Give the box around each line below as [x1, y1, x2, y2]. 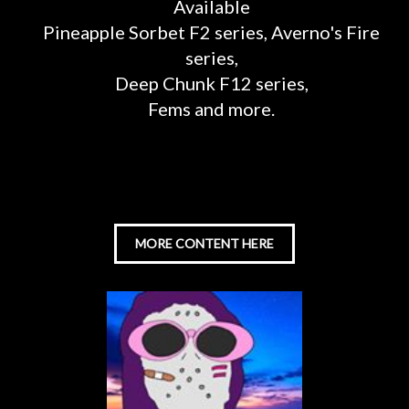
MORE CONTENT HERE [135, 236, 274, 251]
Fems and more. [148, 98, 275, 120]
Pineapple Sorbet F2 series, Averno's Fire [43, 21, 380, 43]
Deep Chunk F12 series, [114, 72, 309, 94]
